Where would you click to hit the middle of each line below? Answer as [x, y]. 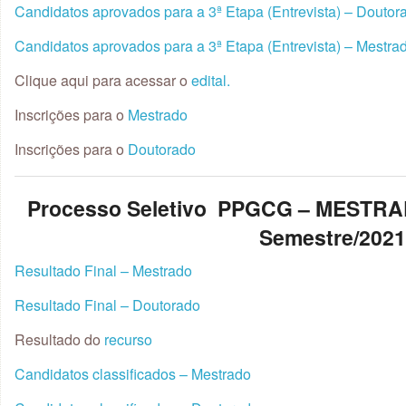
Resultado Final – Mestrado [103, 270]
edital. [209, 80]
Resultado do [59, 339]
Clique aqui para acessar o [101, 80]
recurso [128, 339]
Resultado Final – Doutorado [107, 304]
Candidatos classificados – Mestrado [133, 373]
